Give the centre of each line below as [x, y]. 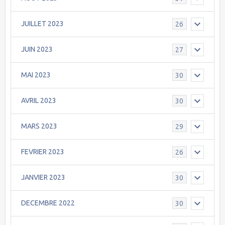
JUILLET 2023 [42, 24]
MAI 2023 [36, 75]
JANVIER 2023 [43, 178]
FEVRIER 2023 [43, 152]
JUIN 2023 [37, 49]
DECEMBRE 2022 [48, 203]
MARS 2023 [39, 126]
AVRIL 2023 [39, 101]
